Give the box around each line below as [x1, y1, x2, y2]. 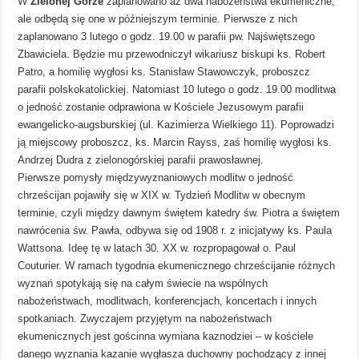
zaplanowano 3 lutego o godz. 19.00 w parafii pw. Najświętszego [18, 30, 316, 42]
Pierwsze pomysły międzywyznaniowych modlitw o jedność [18, 171, 294, 184]
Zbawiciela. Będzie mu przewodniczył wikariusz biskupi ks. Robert [18, 47, 326, 60]
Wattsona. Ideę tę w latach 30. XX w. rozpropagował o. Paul [18, 241, 296, 254]
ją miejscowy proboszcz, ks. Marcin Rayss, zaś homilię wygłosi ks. [18, 135, 333, 148]
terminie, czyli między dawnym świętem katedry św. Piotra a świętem [18, 206, 341, 219]
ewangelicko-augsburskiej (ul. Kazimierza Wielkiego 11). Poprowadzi [18, 118, 335, 131]
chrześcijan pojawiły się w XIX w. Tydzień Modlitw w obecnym [18, 188, 306, 201]
